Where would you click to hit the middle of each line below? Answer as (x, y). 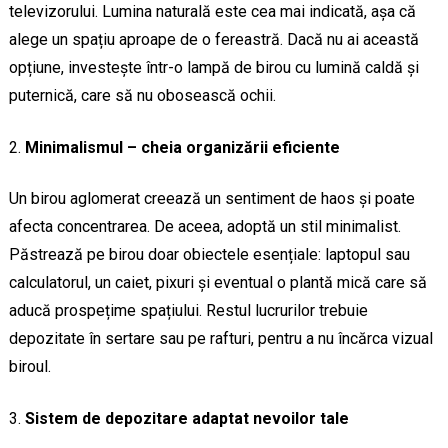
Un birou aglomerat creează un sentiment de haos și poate (211, 199)
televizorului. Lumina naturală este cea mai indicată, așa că (212, 12)
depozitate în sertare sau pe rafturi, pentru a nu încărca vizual (220, 339)
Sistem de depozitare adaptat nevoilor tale (186, 419)
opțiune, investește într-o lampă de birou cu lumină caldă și (213, 68)
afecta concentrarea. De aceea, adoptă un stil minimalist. (204, 227)
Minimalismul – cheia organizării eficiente (182, 148)
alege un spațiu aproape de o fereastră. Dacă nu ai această (213, 40)
